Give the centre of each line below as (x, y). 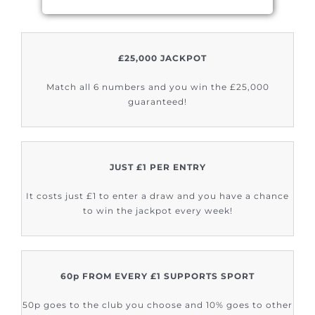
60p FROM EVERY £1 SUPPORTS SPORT (157, 276)
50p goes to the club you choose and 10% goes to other (157, 305)
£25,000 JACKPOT (162, 58)
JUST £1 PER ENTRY (157, 167)
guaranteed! (157, 102)
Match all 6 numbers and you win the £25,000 (157, 87)
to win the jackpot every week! (157, 211)
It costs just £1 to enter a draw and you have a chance (157, 196)
